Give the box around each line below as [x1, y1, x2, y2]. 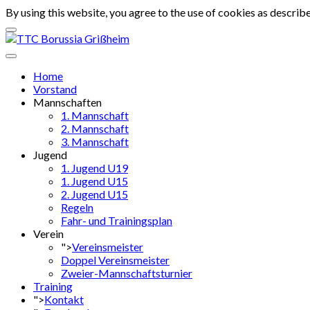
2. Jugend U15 [61, 188, 128, 201]
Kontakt [44, 293, 84, 306]
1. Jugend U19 [61, 161, 128, 174]
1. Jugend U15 [61, 174, 128, 188]
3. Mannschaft [61, 135, 129, 148]
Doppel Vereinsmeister [61, 253, 170, 266]
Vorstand [33, 82, 77, 95]
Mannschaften [33, 95, 102, 109]
